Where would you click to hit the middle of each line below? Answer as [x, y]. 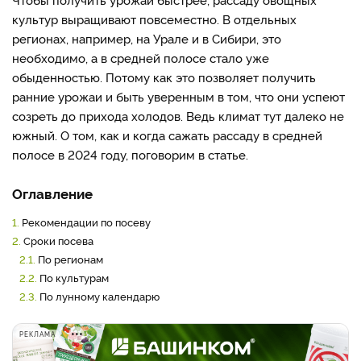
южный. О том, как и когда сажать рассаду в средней [167, 135]
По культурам [74, 277]
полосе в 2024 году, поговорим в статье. [132, 154]
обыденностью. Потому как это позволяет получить [164, 77]
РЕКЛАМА [37, 334]
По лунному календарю [101, 296]
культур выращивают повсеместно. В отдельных [154, 19]
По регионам [71, 259]
